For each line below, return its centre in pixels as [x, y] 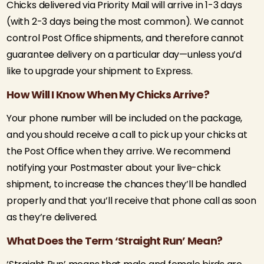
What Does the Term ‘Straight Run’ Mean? [115, 241]
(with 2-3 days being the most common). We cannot [125, 22]
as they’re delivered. [52, 217]
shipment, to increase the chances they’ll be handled [126, 184]
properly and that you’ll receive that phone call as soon [131, 201]
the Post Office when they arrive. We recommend [119, 151]
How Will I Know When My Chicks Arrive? [108, 95]
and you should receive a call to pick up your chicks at [127, 135]
